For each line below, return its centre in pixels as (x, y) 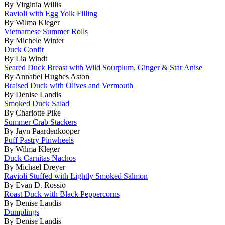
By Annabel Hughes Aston (47, 76)
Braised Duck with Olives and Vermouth (69, 85)
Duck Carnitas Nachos (40, 158)
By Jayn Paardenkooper (42, 131)
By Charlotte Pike (32, 113)
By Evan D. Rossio (35, 185)
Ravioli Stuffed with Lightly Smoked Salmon (76, 176)
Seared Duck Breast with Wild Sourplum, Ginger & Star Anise (103, 67)
